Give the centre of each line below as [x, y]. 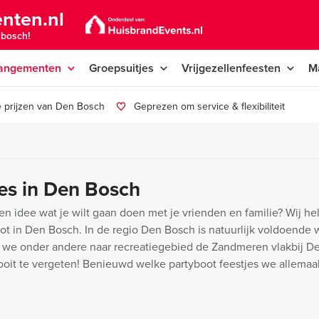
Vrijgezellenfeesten [231, 68]
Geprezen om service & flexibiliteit [209, 106]
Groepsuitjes [121, 68]
